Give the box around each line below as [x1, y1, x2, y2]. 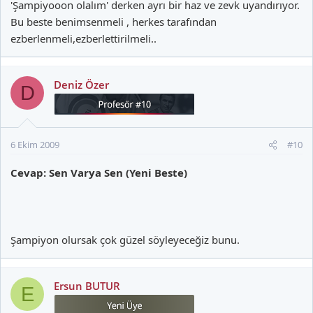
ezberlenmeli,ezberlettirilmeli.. [10, 31, 156, 45]
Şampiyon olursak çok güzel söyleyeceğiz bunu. [10, 233, 240, 247]
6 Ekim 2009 [10, 138, 59, 151]
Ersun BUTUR [54, 279, 120, 293]
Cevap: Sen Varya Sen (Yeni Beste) [10, 166, 187, 180]
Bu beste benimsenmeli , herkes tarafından [10, 15, 217, 29]
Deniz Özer [54, 78, 109, 92]
